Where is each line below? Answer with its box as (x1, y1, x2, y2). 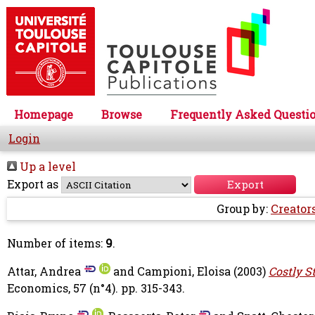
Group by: (217, 201, 271, 217)
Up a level (17, 159, 76, 174)
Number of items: (7, 236, 105, 251)
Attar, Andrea (7, 264, 81, 279)
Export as (7, 176, 58, 192)
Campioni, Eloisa (137, 264, 231, 279)
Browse (101, 107, 142, 122)
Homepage (14, 107, 73, 122)
